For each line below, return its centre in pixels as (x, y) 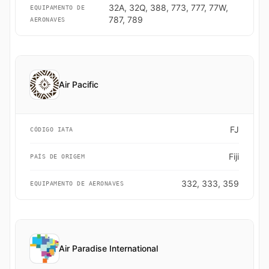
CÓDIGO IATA (52, 129)
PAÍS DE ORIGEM (57, 156)
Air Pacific (79, 84)
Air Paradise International (108, 248)
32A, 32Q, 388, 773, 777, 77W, (168, 8)
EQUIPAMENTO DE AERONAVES (77, 183)
